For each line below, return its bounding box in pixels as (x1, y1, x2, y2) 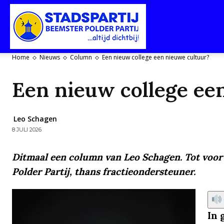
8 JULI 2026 (12, 126, 41, 133)
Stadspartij (145, 21, 176, 30)
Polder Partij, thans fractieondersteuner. (12, 165, 195, 178)
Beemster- (145, 127, 175, 136)
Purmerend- (145, 74, 179, 83)
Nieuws (39, 53, 60, 61)
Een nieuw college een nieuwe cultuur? (102, 53, 209, 61)
